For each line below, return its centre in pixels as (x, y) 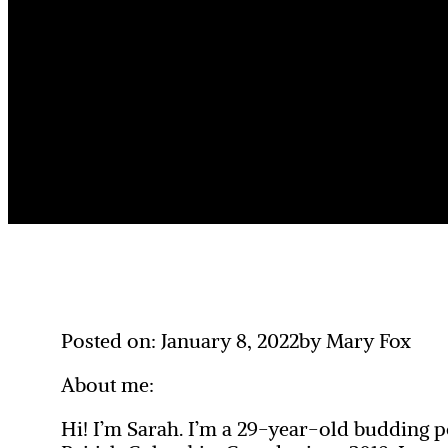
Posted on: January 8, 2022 (180, 341)
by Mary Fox (355, 341)
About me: (108, 385)
